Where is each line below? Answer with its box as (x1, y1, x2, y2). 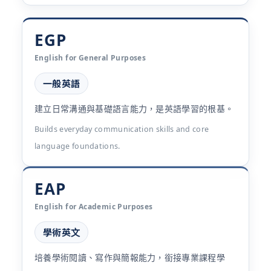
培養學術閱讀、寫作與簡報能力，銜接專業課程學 (34, 252, 226, 263)
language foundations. (34, 141, 120, 151)
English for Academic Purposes (34, 201, 153, 212)
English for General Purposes (34, 53, 146, 63)
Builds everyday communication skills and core (34, 124, 209, 134)
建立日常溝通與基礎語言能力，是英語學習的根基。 (34, 103, 234, 114)
